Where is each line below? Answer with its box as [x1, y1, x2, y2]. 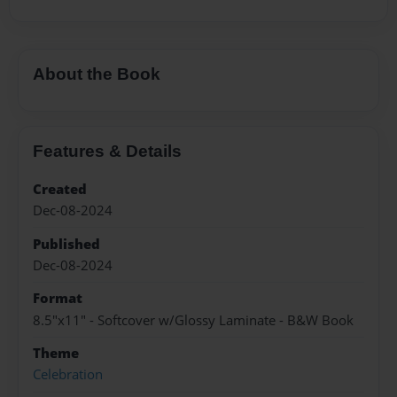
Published [33, 234, 100, 253]
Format [33, 289, 82, 308]
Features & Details [33, 141, 182, 160]
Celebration [33, 365, 103, 385]
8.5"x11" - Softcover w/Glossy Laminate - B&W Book [33, 310, 354, 330]
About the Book [33, 65, 160, 84]
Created [33, 179, 87, 198]
